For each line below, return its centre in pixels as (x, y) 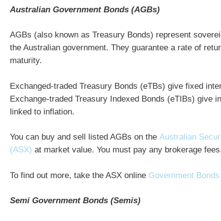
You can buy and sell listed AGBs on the (85, 137)
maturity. (26, 60)
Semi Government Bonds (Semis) (75, 201)
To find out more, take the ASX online (79, 175)
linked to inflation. (42, 111)
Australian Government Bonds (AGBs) (85, 9)
